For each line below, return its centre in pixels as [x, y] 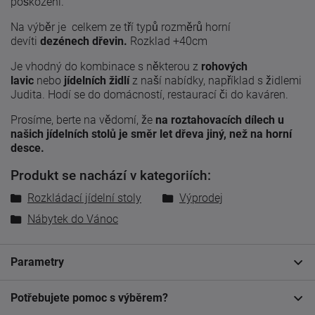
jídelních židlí [98, 80]
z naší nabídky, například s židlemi [217, 80]
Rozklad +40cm [169, 41]
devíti [25, 41]
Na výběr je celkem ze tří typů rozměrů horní [121, 27]
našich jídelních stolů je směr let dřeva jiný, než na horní [151, 134]
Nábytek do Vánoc [73, 219]
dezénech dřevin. [85, 41]
